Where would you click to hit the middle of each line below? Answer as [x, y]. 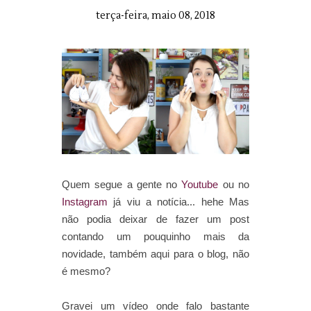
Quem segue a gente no [122, 184]
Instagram [85, 201]
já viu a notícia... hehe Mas [178, 201]
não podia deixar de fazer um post [155, 219]
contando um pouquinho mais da [155, 236]
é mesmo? [86, 271]
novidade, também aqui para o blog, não [155, 253]
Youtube [200, 184]
